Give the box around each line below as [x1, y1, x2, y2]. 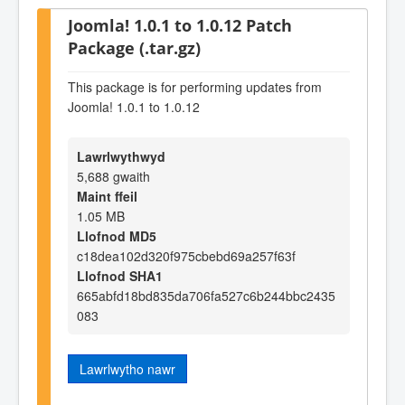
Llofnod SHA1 [77, 266, 163, 285]
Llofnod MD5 [77, 226, 156, 245]
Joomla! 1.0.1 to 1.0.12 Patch [68, 13, 292, 36]
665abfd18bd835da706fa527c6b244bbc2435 [77, 286, 335, 305]
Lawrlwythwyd [77, 146, 165, 165]
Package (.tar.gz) [68, 35, 201, 59]
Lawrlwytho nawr [80, 359, 175, 378]
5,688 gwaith [77, 166, 150, 185]
